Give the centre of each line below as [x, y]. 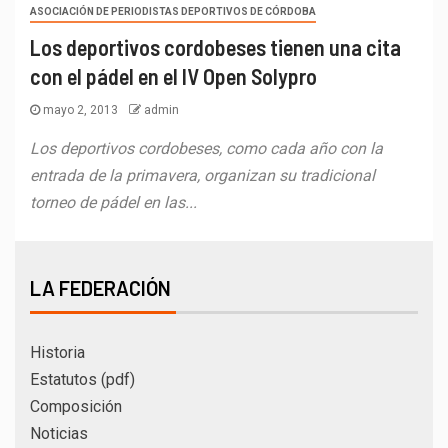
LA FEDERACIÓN [100, 287]
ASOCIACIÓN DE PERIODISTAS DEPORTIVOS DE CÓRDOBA [173, 11]
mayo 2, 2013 [80, 109]
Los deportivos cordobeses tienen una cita [215, 46]
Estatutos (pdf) [82, 379]
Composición [76, 406]
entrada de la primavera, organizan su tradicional [202, 175]
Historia [57, 352]
